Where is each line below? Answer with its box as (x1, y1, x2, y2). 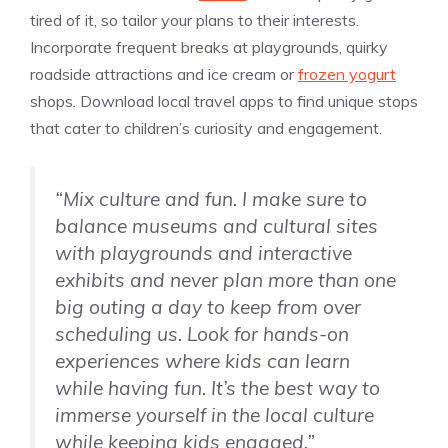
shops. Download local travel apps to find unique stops (30, 91, 418, 112)
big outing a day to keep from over (55, 295, 361, 320)
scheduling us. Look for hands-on (55, 322, 349, 347)
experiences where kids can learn (55, 349, 350, 374)
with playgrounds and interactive (55, 241, 352, 266)
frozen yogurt (298, 64, 396, 85)
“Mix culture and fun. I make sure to (55, 187, 367, 212)
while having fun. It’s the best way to (55, 376, 380, 401)
